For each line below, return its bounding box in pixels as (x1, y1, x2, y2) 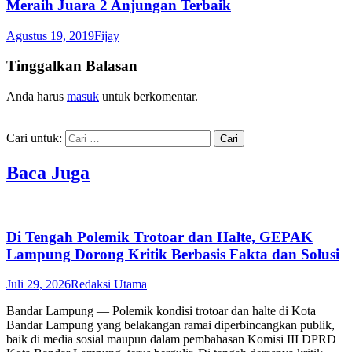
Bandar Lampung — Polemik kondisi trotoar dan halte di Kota (6, 304, 316, 318)
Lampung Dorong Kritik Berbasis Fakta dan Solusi (6, 245, 339, 262)
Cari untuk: (6, 131, 62, 145)
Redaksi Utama (71, 277, 147, 291)
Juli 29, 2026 (6, 277, 71, 291)
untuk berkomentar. (99, 90, 198, 104)
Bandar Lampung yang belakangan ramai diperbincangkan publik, (6, 318, 335, 332)
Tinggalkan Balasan (6, 57, 137, 75)
